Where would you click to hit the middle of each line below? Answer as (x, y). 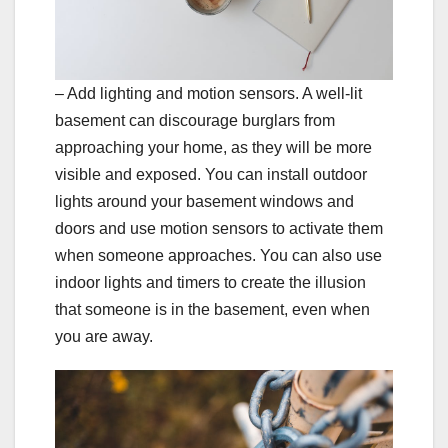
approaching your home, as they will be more (213, 148)
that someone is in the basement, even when (212, 310)
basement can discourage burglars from (195, 121)
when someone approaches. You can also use (218, 256)
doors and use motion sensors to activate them (219, 229)
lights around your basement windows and (204, 202)
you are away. (104, 337)
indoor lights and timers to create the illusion (210, 283)
